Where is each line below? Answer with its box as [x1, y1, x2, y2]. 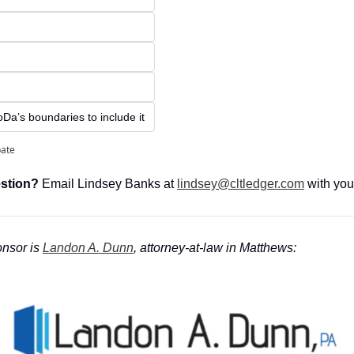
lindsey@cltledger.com [177, 177, 304, 191]
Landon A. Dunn [43, 241, 134, 255]
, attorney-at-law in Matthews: [134, 241, 296, 255]
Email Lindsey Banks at [39, 177, 177, 191]
